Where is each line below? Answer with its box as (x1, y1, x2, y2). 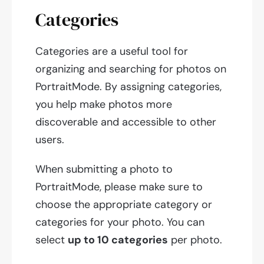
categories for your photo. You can (35, 215, 204, 230)
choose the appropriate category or (35, 197, 212, 212)
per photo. (168, 233, 222, 247)
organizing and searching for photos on (35, 62, 226, 77)
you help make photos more (35, 97, 172, 112)
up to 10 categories (68, 233, 168, 247)
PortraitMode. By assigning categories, (35, 80, 222, 94)
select (35, 233, 68, 247)
